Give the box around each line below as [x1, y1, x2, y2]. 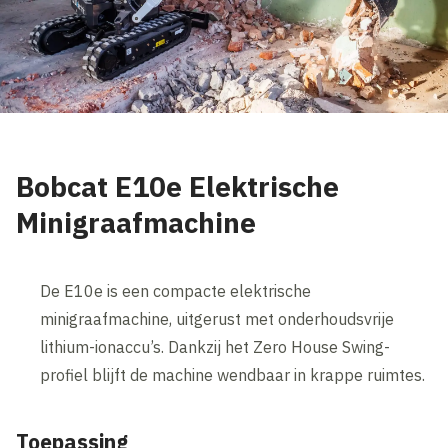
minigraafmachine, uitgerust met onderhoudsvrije [40, 308, 395, 329]
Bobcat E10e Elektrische [16, 167, 340, 205]
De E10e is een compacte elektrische [40, 280, 312, 301]
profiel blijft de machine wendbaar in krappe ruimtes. [40, 364, 426, 385]
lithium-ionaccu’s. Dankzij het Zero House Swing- [40, 336, 391, 357]
